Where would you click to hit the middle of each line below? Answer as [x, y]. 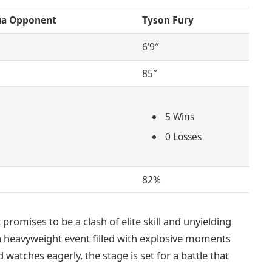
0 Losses [183, 136]
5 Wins [179, 116]
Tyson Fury [168, 20]
